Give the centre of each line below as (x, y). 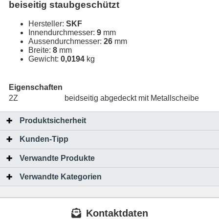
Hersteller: (47, 24)
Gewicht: (44, 59)
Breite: (41, 50)
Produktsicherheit (53, 121)
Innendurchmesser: (63, 33)
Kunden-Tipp (44, 139)
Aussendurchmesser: (66, 41)
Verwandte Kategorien (61, 176)
